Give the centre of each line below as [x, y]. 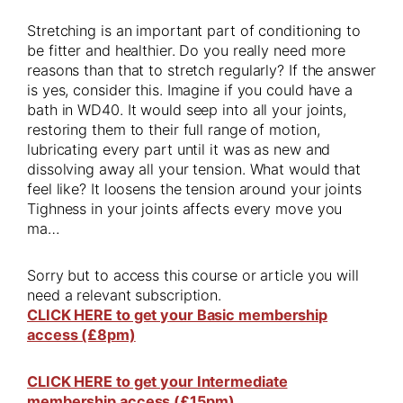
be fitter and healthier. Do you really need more [187, 51]
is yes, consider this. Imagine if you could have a [190, 90]
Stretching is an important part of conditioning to [194, 31]
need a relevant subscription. [125, 296]
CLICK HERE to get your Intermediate [157, 382]
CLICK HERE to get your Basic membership [178, 315]
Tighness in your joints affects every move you [185, 209]
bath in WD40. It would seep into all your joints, [187, 110]
